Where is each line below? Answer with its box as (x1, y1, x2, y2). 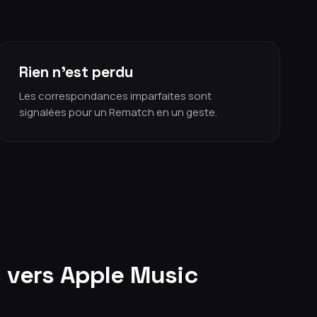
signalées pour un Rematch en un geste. (19, 105, 217, 120)
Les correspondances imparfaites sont (19, 88, 212, 103)
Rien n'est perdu (19, 62, 133, 81)
